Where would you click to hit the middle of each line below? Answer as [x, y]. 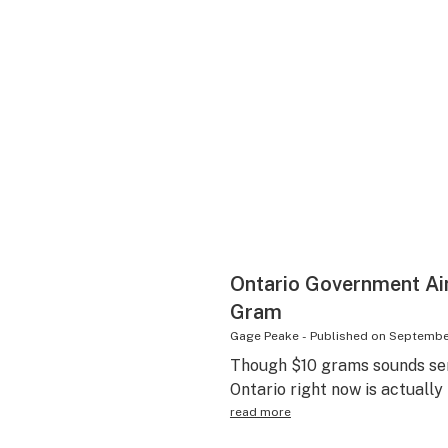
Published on [347, 336]
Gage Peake [264, 336]
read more [260, 412]
